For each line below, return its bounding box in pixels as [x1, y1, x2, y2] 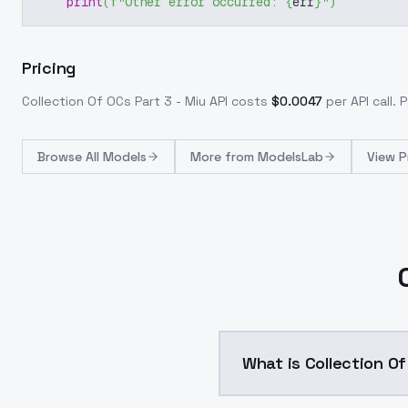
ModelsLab [258, 148, 323, 165]
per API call [326, 93, 393, 109]
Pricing [22, 57, 76, 78]
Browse [37, 148, 86, 165]
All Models [86, 148, 147, 165]
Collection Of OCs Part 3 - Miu [22, 93, 206, 109]
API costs [206, 93, 268, 109]
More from [190, 148, 258, 165]
